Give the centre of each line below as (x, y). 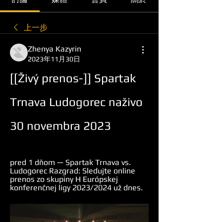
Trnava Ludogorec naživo (76, 102)
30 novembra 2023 (60, 126)
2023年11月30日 (54, 59)
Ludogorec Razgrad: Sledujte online (73, 171)
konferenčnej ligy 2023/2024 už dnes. (76, 188)
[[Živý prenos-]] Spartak (73, 78)
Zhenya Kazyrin (55, 49)
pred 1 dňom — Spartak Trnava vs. (70, 162)
